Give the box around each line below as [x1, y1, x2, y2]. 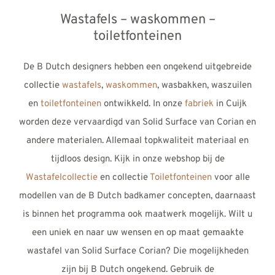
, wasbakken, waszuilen [157, 79, 252, 91]
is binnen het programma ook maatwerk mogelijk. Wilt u [23, 208, 252, 220]
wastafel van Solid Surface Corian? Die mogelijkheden [26, 245, 249, 257]
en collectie [97, 171, 150, 184]
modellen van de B [19, 190, 97, 202]
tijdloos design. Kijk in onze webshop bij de [50, 153, 225, 165]
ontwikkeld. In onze [101, 98, 185, 110]
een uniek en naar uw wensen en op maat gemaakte [31, 227, 244, 239]
